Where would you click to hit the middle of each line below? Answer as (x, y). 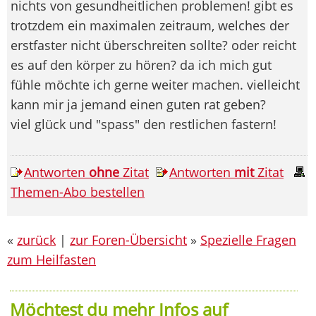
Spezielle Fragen (248, 239)
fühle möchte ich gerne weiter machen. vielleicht (155, 84)
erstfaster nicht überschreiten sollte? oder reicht (153, 45)
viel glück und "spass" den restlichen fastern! (144, 124)
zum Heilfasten (51, 259)
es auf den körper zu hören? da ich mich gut (141, 65)
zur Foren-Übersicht (128, 239)
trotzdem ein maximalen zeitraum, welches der (150, 25)
